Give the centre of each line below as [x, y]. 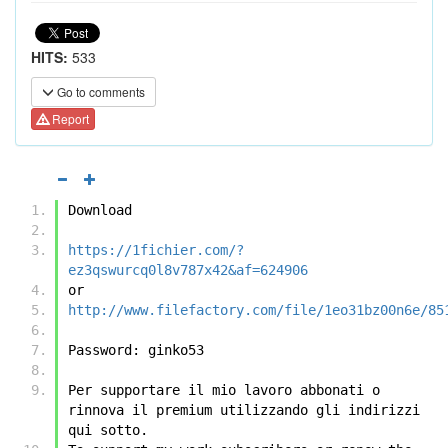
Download [100, 209]
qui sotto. [108, 429]
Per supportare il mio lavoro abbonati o [224, 389]
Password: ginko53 [136, 349]
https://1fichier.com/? [156, 249]
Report [69, 119]
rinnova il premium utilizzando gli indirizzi [244, 409]
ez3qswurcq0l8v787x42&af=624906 [188, 269]
